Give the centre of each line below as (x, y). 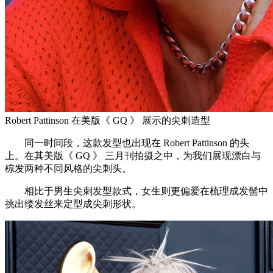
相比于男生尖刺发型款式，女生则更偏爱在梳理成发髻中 (136, 191)
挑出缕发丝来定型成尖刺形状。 (73, 204)
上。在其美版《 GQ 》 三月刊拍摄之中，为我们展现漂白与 (133, 155)
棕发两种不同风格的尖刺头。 (68, 168)
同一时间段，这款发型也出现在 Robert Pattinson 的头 (127, 143)
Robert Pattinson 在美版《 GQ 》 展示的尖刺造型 (108, 120)
